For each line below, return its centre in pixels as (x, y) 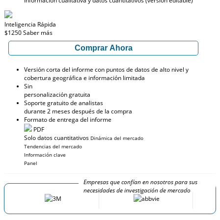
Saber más (38, 33)
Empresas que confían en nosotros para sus (140, 182)
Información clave (45, 155)
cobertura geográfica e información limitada (84, 78)
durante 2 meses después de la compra (78, 111)
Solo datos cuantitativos (56, 138)
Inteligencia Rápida (30, 24)
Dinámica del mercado (117, 138)
